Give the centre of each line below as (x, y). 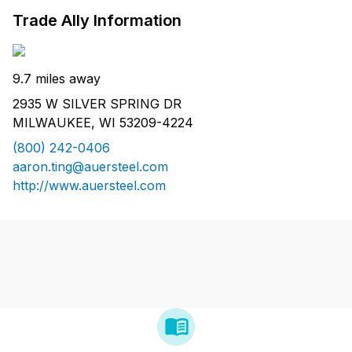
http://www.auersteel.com (89, 186)
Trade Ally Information (97, 21)
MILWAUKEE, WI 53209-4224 (103, 123)
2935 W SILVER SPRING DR (97, 104)
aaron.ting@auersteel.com (90, 167)
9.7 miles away (57, 79)
